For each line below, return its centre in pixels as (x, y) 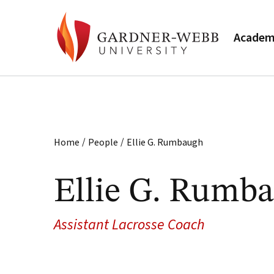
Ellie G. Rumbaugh (165, 142)
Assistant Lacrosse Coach (129, 225)
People (103, 142)
